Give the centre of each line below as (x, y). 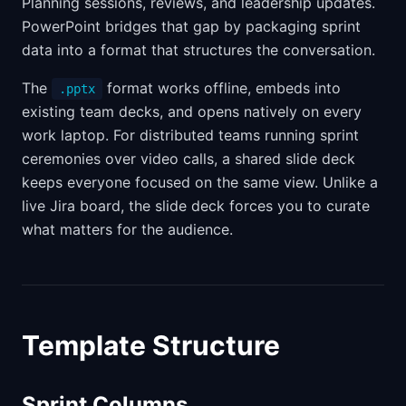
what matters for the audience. (127, 229)
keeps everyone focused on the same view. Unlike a (200, 182)
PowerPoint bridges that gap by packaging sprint (191, 26)
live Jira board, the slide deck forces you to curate (196, 205)
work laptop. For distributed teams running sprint (190, 135)
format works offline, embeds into (222, 87)
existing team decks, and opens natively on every (192, 111)
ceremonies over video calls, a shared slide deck (188, 158)
